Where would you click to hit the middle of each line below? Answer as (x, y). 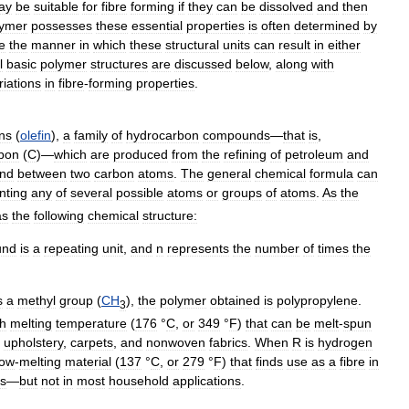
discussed (203, 64)
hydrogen (345, 342)
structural (192, 45)
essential (157, 26)
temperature (91, 323)
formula (331, 173)
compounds (236, 135)
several (91, 193)
